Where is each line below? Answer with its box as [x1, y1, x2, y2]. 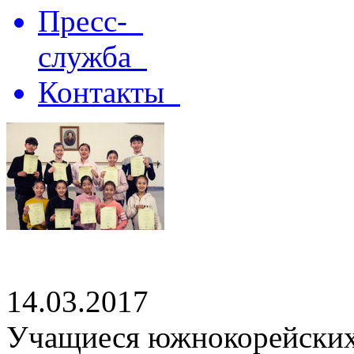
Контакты [38, 75, 180, 109]
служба [38, 40, 147, 73]
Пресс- [38, 4, 143, 38]
